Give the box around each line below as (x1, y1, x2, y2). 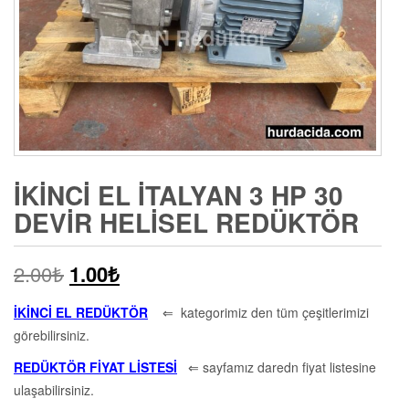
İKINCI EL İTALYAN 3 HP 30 (14, 175, 343, 214)
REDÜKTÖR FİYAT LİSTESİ (14, 357, 177, 376)
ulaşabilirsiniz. (14, 380, 94, 399)
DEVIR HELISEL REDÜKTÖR (14, 203, 359, 241)
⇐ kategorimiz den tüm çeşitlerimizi (148, 302, 369, 321)
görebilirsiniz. (14, 325, 89, 344)
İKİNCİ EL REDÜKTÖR (14, 302, 148, 321)
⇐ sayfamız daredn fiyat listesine (177, 357, 376, 376)
